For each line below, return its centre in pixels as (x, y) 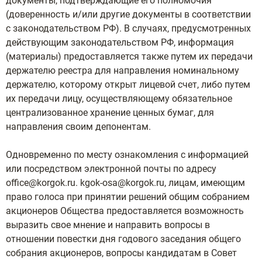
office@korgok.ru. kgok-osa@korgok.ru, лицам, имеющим (125, 183)
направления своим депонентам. (78, 127)
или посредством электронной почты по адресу (111, 169)
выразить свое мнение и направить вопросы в (108, 225)
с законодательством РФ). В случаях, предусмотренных (128, 28)
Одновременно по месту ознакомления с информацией (127, 155)
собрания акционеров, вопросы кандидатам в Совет (121, 253)
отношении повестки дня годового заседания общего (123, 239)
